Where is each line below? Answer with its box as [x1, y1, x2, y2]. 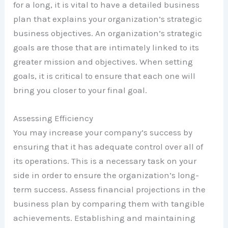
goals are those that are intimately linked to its [13, 42, 199, 52]
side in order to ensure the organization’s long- [13, 170, 199, 181]
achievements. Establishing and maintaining [13, 213, 196, 223]
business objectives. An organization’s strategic [13, 27, 203, 38]
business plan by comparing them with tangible [13, 198, 205, 209]
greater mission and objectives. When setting [13, 56, 193, 67]
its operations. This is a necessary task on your [13, 156, 197, 166]
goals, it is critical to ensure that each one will [13, 70, 196, 81]
